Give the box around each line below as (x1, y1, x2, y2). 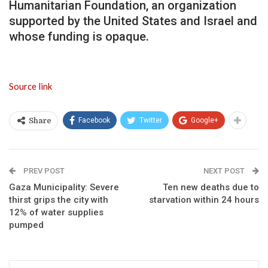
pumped (9, 219, 44, 230)
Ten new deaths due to (163, 181, 259, 193)
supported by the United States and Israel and (9, 13, 257, 28)
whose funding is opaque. (9, 29, 149, 44)
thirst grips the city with (9, 194, 108, 205)
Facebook (78, 115, 110, 124)
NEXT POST (203, 166, 246, 175)
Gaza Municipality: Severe (9, 181, 119, 193)
